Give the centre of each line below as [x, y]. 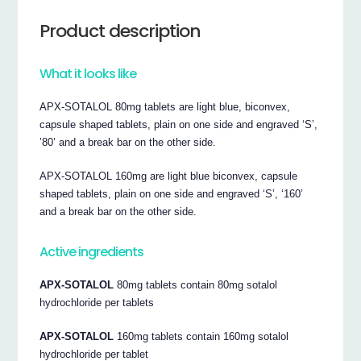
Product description [120, 31]
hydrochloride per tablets [97, 303]
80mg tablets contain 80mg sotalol [196, 285]
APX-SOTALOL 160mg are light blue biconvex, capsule [169, 176]
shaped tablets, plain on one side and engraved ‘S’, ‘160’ [172, 194]
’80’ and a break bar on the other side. [128, 143]
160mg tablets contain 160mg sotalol [201, 337]
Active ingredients [92, 251]
